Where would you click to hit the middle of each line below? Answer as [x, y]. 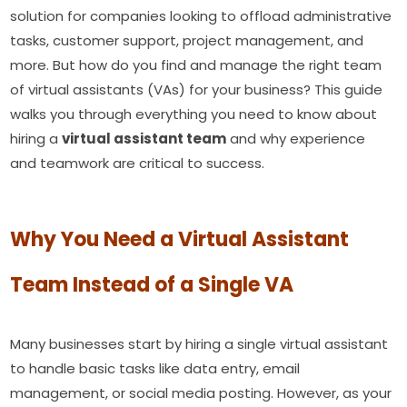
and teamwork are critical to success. [138, 163]
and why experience [296, 139]
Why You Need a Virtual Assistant [180, 239]
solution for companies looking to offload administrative [201, 16]
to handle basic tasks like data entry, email [155, 368]
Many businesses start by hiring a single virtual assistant [199, 344]
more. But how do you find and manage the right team [196, 65]
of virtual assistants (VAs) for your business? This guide [197, 89]
